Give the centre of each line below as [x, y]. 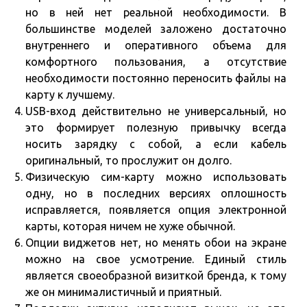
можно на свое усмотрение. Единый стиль [156, 259]
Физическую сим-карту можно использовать [156, 177]
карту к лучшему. [70, 95]
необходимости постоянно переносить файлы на [156, 78]
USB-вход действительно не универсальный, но [156, 111]
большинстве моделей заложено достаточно [156, 29]
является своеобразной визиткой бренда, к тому [156, 276]
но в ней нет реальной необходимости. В [156, 13]
